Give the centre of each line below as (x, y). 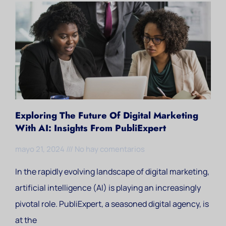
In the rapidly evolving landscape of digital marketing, (112, 172)
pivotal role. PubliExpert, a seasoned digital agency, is (112, 204)
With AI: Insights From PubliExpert (91, 128)
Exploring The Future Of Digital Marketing (107, 116)
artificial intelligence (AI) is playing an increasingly (108, 188)
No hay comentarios (109, 149)
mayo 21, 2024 (41, 149)
